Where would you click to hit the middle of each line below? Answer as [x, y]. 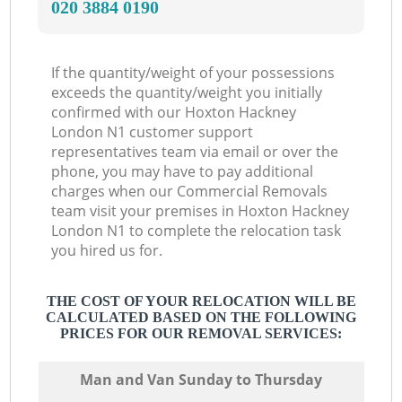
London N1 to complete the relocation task [197, 231]
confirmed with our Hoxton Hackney [174, 113]
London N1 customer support [153, 132]
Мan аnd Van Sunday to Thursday [201, 379]
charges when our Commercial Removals [190, 192]
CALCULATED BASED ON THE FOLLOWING [201, 318]
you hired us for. [107, 251]
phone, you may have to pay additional [183, 172]
